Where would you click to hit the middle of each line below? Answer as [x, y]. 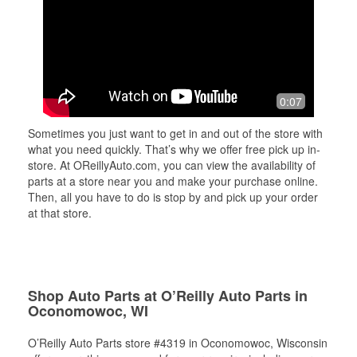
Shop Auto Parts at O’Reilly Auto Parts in [168, 296]
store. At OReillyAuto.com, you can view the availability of [172, 165]
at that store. [60, 213]
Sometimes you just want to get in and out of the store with [175, 133]
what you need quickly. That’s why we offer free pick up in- [174, 149]
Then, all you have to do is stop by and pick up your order [173, 197]
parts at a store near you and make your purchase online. [173, 181]
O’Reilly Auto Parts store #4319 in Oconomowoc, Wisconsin [178, 343]
